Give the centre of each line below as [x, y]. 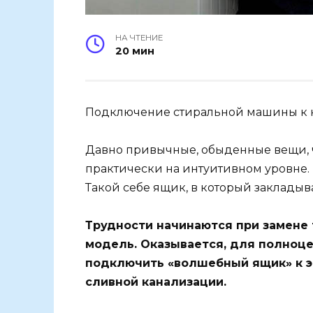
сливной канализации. [156, 282]
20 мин [135, 51]
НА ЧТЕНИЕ [139, 37]
